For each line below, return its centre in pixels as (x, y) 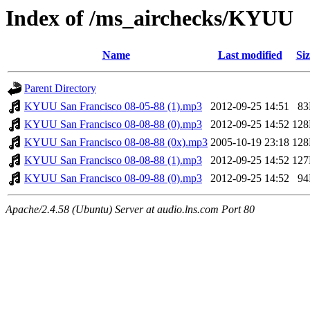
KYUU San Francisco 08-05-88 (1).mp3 (113, 107)
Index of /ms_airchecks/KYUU (149, 18)
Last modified (250, 55)
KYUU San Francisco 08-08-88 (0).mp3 (113, 125)
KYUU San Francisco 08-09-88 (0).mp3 (113, 179)
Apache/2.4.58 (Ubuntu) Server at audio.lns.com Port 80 (130, 210)
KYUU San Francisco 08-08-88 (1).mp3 (113, 161)
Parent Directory (60, 89)
